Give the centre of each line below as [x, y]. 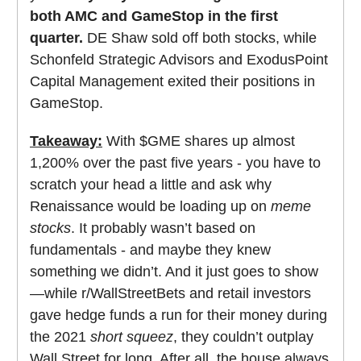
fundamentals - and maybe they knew [150, 250]
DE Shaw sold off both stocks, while [202, 38]
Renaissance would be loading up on [150, 207]
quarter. [58, 38]
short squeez [132, 337]
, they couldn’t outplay [243, 337]
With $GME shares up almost [199, 141]
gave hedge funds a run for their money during [178, 315]
